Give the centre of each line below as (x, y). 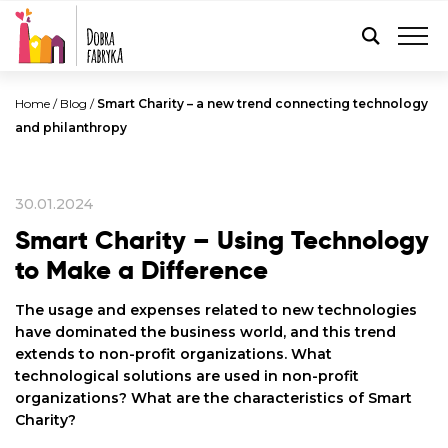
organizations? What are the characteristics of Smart (213, 398)
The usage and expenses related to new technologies (216, 310)
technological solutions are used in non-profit (187, 376)
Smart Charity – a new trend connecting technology (262, 103)
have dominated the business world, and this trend (205, 332)
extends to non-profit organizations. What (173, 354)
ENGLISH (224, 37)
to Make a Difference (141, 270)
